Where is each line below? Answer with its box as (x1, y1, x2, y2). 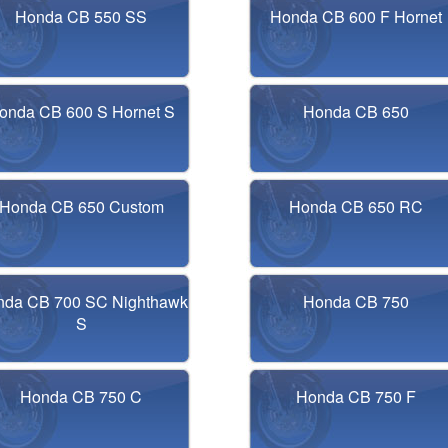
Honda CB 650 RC (288, 195, 423, 218)
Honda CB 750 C (20, 385, 143, 408)
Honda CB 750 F (295, 385, 416, 408)
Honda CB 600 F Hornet (269, 5, 442, 28)
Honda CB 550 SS (15, 5, 148, 28)
